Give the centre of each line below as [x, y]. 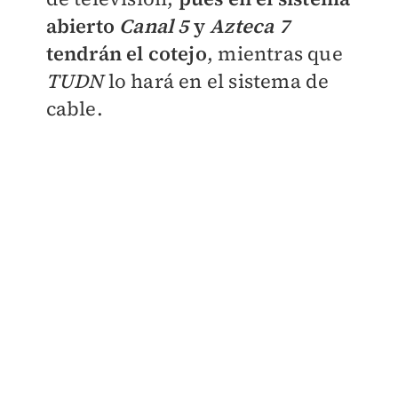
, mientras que [275, 54]
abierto [80, 26]
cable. [74, 109]
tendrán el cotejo [126, 54]
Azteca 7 [250, 26]
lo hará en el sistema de [216, 81]
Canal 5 [151, 26]
